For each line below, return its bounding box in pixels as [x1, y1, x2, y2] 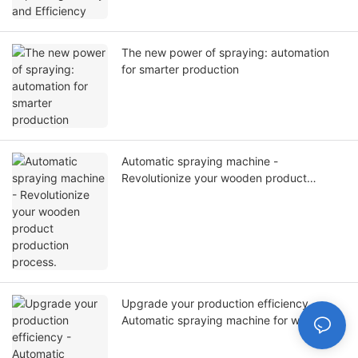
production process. [121, 188, 226, 202]
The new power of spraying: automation [121, 46, 329, 60]
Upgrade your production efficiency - [121, 296, 316, 311]
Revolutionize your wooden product [121, 171, 307, 185]
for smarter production [121, 62, 239, 77]
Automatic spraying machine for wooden [121, 313, 332, 328]
